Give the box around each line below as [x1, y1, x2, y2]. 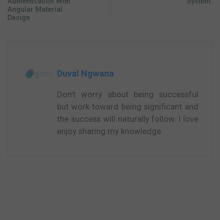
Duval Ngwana [57, 68, 114, 79]
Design [7, 14, 30, 23]
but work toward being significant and [57, 102, 198, 112]
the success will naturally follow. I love [57, 114, 198, 124]
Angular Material [7, 5, 62, 14]
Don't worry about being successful [57, 89, 198, 100]
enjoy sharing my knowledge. [57, 126, 163, 137]
